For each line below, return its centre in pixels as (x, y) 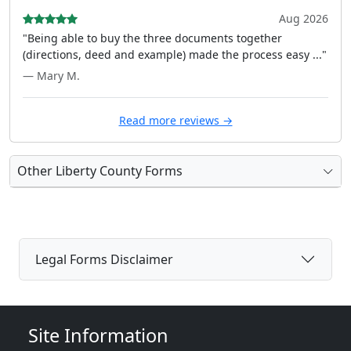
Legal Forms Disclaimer (104, 259)
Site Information (98, 335)
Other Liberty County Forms (100, 171)
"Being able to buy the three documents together (152, 38)
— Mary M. (51, 76)
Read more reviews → (175, 120)
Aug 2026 (304, 18)
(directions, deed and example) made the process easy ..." (175, 54)
